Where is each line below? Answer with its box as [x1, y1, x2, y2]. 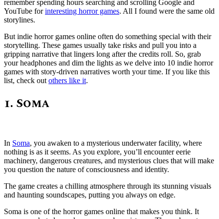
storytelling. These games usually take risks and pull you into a [4, 41, 197, 49]
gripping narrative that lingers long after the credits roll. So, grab [4, 49, 201, 58]
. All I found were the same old [119, 6, 215, 15]
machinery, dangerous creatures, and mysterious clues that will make [4, 156, 214, 165]
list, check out [4, 76, 48, 85]
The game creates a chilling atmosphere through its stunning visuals [4, 181, 211, 190]
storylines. [4, 15, 35, 24]
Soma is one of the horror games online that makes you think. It [4, 207, 199, 216]
